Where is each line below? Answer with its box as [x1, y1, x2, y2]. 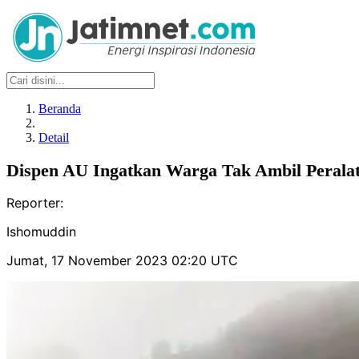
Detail [38, 131, 69, 144]
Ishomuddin [6, 224, 76, 240]
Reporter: [6, 195, 63, 212]
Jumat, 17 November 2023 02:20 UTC [6, 252, 238, 269]
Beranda [38, 102, 81, 115]
